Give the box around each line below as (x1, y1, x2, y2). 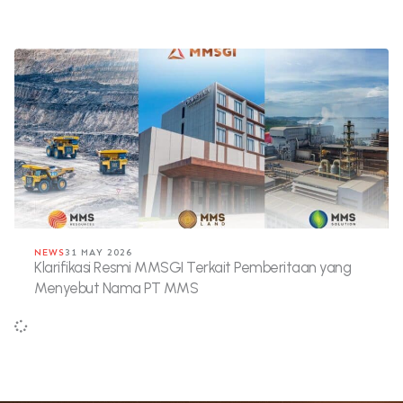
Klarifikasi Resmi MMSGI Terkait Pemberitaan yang (34, 258, 351, 276)
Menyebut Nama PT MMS (34, 279, 198, 297)
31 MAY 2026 (65, 246, 132, 258)
